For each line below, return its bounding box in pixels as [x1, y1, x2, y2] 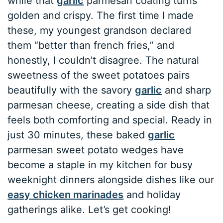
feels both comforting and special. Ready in [7, 113, 213, 126]
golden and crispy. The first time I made [7, 9, 194, 21]
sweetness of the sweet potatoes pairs [7, 69, 190, 81]
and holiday [123, 188, 181, 201]
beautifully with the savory [7, 84, 135, 96]
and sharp [162, 84, 212, 96]
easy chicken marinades [7, 188, 124, 201]
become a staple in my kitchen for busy [7, 158, 193, 171]
